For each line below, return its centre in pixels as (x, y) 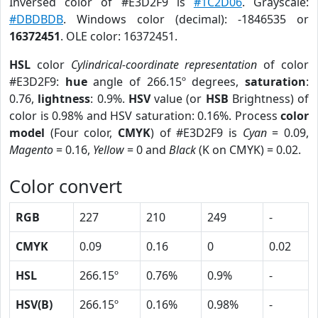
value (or (178, 99)
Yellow (109, 150)
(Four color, (81, 133)
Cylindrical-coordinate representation (164, 65)
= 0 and (147, 150)
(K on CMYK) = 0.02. (248, 150)
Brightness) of (268, 99)
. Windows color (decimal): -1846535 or (186, 19)
